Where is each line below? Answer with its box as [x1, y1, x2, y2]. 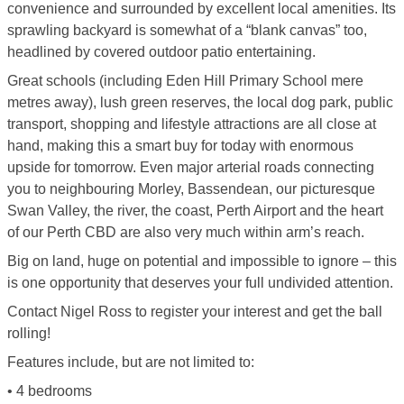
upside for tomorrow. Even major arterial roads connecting [7, 160, 374, 175]
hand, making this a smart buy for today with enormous [7, 138, 353, 153]
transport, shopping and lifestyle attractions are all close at [7, 116, 376, 132]
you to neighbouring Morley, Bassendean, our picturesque [7, 181, 375, 197]
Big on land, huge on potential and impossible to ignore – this [7, 253, 397, 269]
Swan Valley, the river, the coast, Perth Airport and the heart [7, 203, 383, 218]
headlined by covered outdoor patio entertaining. [7, 44, 316, 60]
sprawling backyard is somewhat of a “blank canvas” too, [7, 23, 367, 38]
